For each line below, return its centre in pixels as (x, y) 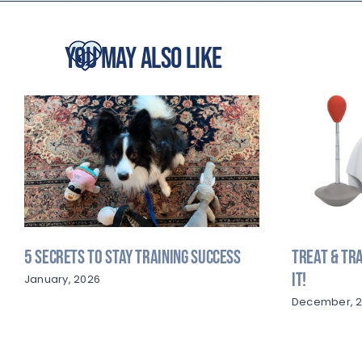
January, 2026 (62, 279)
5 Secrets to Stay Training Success (132, 257)
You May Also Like (143, 59)
